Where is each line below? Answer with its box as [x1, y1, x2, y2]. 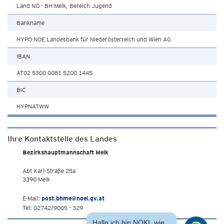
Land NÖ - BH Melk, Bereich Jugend [16, 2, 112, 9]
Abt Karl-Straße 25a [22, 167, 75, 174]
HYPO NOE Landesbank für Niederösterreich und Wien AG [16, 35, 171, 43]
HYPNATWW [16, 102, 49, 110]
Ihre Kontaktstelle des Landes [7, 134, 117, 143]
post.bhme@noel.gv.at [41, 194, 104, 202]
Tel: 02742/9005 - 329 [22, 204, 83, 211]
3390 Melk [22, 175, 50, 183]
